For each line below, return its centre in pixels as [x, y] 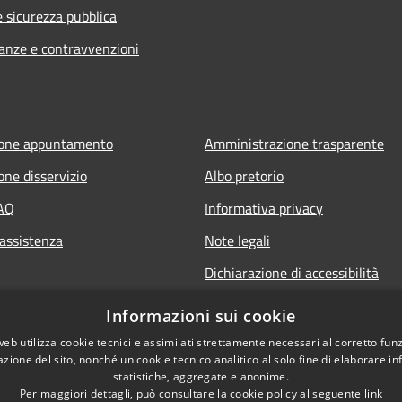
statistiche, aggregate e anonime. [201, 376]
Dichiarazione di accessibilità [292, 272]
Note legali [237, 240]
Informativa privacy [264, 208]
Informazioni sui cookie [201, 316]
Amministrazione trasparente [294, 143]
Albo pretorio [244, 175]
